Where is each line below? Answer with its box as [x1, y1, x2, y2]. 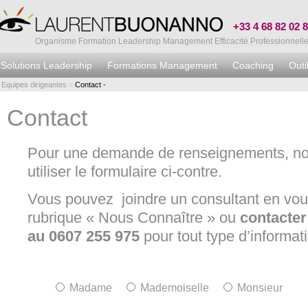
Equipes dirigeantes [1, 80, 67, 89]
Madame [69, 282, 112, 294]
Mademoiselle [140, 282, 209, 294]
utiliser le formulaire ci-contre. [27, 163, 222, 181]
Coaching [232, 60, 274, 71]
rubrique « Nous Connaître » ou [27, 209, 240, 227]
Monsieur [237, 282, 283, 294]
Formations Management [107, 60, 217, 71]
